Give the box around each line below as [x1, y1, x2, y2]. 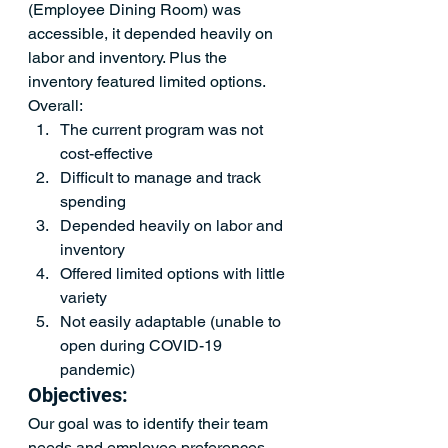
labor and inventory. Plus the [28, 48, 231, 67]
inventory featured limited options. [28, 72, 269, 91]
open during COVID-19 [60, 336, 226, 355]
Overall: [28, 96, 83, 115]
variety [60, 288, 111, 307]
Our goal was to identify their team [28, 414, 272, 433]
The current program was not [60, 120, 267, 139]
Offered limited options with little [60, 264, 289, 283]
